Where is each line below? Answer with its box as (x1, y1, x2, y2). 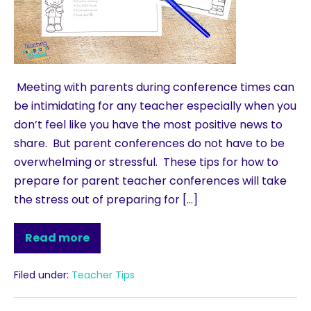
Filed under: (14, 268, 69, 283)
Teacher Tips (72, 268, 135, 283)
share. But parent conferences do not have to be (14, 135, 285, 152)
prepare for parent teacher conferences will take (14, 173, 287, 190)
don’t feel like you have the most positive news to (14, 117, 283, 133)
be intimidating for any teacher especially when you (14, 98, 296, 115)
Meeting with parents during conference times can (14, 79, 294, 96)
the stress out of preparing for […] (14, 192, 198, 208)
